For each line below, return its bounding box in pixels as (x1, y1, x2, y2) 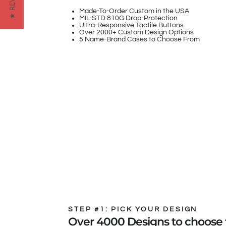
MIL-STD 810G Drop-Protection (79, 15, 178, 22)
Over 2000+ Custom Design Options (79, 29, 194, 36)
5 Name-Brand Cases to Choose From (79, 36, 200, 43)
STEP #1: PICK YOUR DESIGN (68, 206, 198, 213)
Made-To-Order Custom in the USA (79, 8, 190, 15)
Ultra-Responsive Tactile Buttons (79, 22, 184, 29)
